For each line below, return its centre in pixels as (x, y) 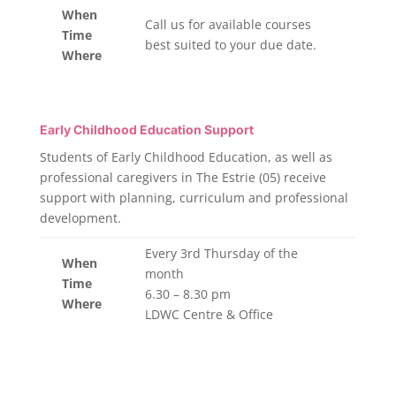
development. (80, 218)
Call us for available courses (228, 24)
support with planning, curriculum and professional (194, 198)
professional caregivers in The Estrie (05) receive (183, 177)
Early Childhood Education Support (146, 129)
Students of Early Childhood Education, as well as (186, 157)
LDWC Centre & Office (209, 314)
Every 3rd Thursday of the (221, 253)
